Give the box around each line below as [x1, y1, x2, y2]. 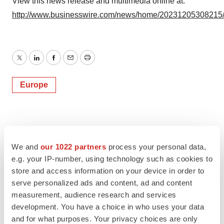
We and [11, 142, 40, 151]
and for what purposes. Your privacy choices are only [11, 214, 197, 223]
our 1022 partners [40, 142, 106, 151]
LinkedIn [35, 59, 66, 68]
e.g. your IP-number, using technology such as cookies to [11, 154, 212, 163]
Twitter [18, 59, 42, 68]
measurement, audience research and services [11, 190, 176, 199]
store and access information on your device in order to [11, 166, 204, 175]
